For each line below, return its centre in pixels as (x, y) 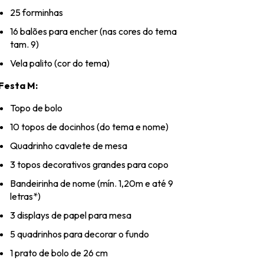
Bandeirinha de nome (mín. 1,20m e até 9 (92, 184)
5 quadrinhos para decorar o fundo (80, 234)
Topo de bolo (36, 108)
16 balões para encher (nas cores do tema (93, 32)
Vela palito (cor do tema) (60, 63)
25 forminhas (37, 13)
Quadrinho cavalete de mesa (69, 146)
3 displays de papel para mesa (71, 215)
